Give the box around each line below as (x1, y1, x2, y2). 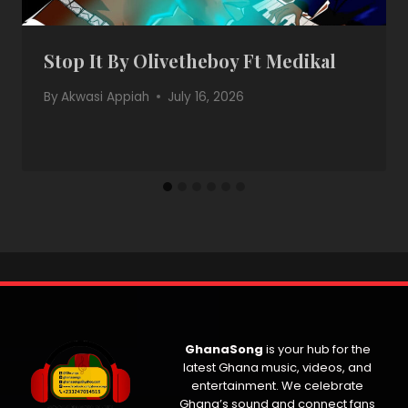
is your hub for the (262, 341, 371, 359)
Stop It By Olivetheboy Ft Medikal (44, 48, 336, 74)
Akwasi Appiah (61, 87, 150, 106)
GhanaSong (184, 341, 263, 359)
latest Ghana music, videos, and (183, 359, 372, 377)
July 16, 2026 (168, 87, 245, 106)
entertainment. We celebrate (191, 377, 363, 395)
